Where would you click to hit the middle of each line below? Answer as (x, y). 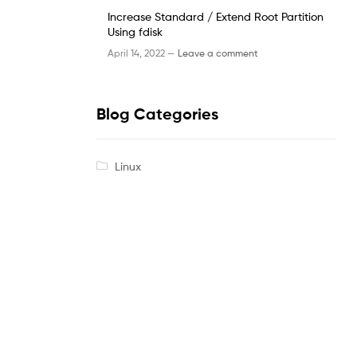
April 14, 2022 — (141, 53)
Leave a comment (218, 53)
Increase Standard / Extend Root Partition (216, 16)
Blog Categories (157, 114)
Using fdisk (135, 31)
